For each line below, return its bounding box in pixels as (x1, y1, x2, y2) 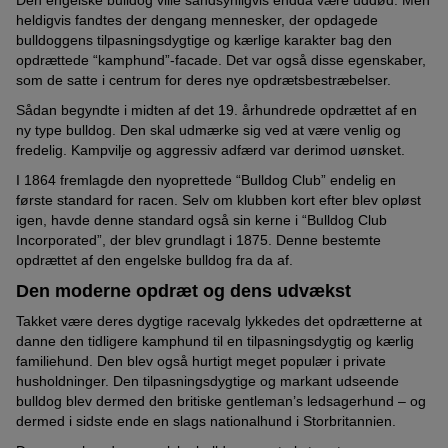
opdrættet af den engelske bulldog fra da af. (16, 252, 293, 269)
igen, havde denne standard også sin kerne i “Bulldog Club (16, 212, 387, 229)
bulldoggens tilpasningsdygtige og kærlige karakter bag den (16, 32, 392, 49)
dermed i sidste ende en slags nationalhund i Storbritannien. (16, 413, 396, 430)
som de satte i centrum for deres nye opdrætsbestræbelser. (16, 72, 391, 89)
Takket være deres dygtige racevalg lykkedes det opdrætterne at (16, 313, 422, 330)
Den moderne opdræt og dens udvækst (16, 281, 351, 302)
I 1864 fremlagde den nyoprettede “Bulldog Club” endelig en (16, 172, 396, 189)
